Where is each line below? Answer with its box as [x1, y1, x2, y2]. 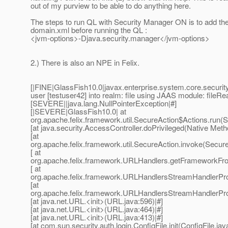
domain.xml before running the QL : [31, 24, 147, 36]
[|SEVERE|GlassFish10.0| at [31, 106, 126, 117]
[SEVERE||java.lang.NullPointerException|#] [31, 98, 177, 109]
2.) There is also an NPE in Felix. [31, 57, 139, 68]
